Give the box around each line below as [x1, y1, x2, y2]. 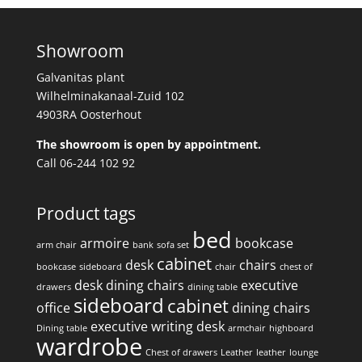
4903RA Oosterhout [36, 106, 141, 122]
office [36, 298, 70, 317]
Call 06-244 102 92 [36, 154, 135, 170]
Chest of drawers [145, 346, 217, 358]
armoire [79, 234, 129, 252]
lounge [288, 346, 318, 358]
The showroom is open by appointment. [36, 136, 261, 152]
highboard [268, 322, 314, 334]
